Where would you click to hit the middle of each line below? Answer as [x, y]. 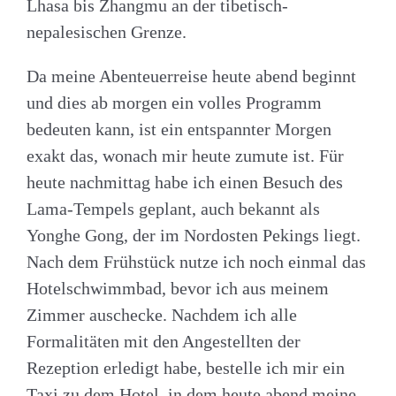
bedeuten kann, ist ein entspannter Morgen [179, 129]
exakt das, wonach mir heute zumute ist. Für [185, 155]
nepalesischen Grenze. [107, 31]
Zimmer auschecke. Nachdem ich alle [162, 314]
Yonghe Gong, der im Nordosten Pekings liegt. [194, 235]
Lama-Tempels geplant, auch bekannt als [173, 208]
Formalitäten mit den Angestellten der [164, 341]
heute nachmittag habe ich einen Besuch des [185, 182]
